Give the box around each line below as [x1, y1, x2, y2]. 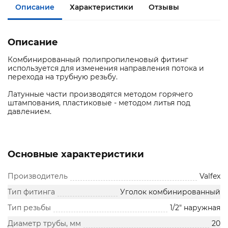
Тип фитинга [8, 187, 55, 197]
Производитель [8, 172, 68, 181]
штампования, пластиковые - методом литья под [8, 98, 190, 108]
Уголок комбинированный [120, 187, 220, 197]
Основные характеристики [8, 149, 144, 160]
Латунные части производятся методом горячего [8, 90, 193, 99]
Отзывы [149, 2, 179, 12]
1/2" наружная [170, 203, 220, 213]
